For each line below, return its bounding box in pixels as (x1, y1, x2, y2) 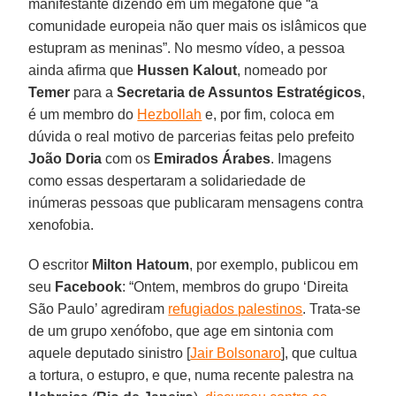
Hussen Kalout (137, 62, 238, 78)
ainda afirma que (28, 62, 138, 78)
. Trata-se (302, 301, 362, 316)
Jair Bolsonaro (190, 345, 282, 361)
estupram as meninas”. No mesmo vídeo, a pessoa (28, 40, 346, 56)
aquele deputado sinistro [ (28, 345, 191, 361)
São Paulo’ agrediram (28, 301, 169, 316)
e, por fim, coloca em (202, 106, 335, 122)
